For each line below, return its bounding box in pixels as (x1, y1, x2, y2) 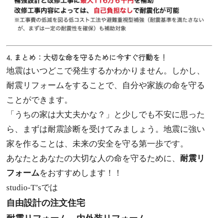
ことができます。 (6, 95, 73, 105)
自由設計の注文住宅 (6, 198, 85, 208)
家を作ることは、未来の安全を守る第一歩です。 (6, 139, 188, 148)
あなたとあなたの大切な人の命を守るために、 (6, 153, 180, 163)
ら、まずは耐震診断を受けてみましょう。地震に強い (6, 124, 205, 134)
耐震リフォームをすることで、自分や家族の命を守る (6, 80, 205, 90)
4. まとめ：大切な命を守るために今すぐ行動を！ (6, 52, 167, 62)
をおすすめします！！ (39, 168, 122, 178)
